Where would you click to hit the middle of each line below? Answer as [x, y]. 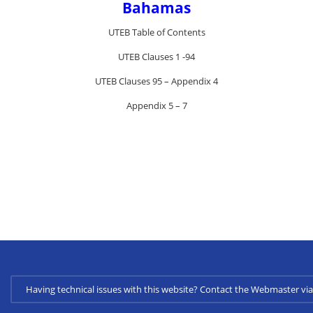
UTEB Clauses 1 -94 [156, 57]
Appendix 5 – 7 [156, 105]
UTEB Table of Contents [156, 32]
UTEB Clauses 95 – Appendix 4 [156, 81]
